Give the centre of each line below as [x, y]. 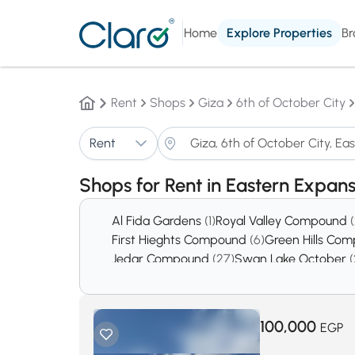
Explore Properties [279, 33]
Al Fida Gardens [158, 221]
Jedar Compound [162, 259]
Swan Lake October [292, 259]
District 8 [219, 278]
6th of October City [291, 103]
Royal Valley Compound [283, 221]
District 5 [138, 278]
